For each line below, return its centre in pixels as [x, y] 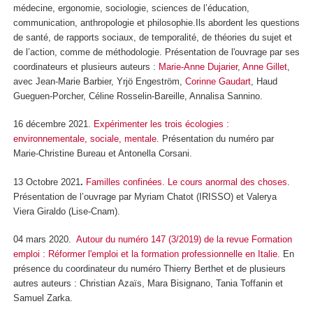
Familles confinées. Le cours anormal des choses [187, 182]
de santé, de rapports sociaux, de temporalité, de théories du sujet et [153, 37]
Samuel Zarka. [43, 298]
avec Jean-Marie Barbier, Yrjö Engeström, [99, 81]
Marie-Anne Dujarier [197, 66]
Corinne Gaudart [218, 81]
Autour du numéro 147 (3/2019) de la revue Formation [184, 240]
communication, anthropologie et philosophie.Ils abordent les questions [156, 22]
